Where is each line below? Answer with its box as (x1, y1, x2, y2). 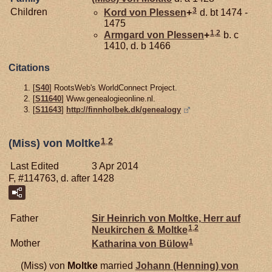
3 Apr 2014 (92, 160, 138, 171)
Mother (10, 237, 40, 248)
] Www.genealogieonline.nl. (61, 94, 155, 104)
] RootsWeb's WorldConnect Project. (49, 83, 177, 92)
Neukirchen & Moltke (92, 224, 188, 235)
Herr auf (201, 212, 240, 223)
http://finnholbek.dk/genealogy (66, 105, 181, 115)
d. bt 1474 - (197, 7, 248, 18)
